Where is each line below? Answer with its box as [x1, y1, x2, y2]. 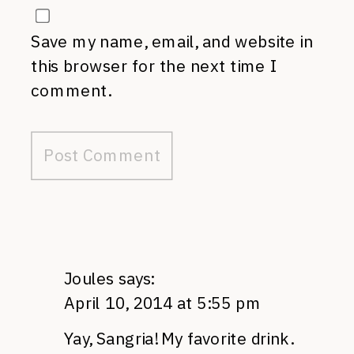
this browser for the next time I [31, 55, 277, 77]
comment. [31, 79, 111, 101]
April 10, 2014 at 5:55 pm [64, 292, 262, 314]
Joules [64, 267, 115, 289]
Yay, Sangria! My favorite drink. [64, 327, 293, 348]
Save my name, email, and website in [31, 31, 314, 52]
